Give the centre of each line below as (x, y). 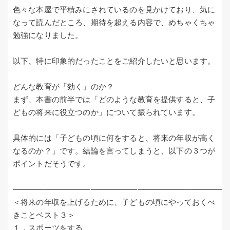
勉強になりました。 (48, 35)
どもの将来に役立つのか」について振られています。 (106, 112)
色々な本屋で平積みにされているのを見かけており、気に (114, 9)
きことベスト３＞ (44, 215)
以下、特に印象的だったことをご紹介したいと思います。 (114, 61)
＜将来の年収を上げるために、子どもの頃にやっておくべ (114, 202)
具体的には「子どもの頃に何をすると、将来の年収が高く (114, 138)
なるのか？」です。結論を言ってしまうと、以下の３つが (114, 150)
